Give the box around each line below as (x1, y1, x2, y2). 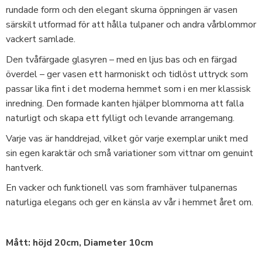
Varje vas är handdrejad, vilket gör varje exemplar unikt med (6, 132, 248, 145)
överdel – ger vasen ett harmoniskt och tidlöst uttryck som (6, 67, 248, 81)
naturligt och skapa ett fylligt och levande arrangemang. (6, 111, 235, 125)
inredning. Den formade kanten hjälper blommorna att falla (6, 96, 244, 110)
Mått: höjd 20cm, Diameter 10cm (6, 236, 156, 250)
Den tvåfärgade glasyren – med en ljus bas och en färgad (6, 53, 237, 66)
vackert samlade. (6, 33, 75, 46)
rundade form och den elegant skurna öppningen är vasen (6, 4, 237, 17)
